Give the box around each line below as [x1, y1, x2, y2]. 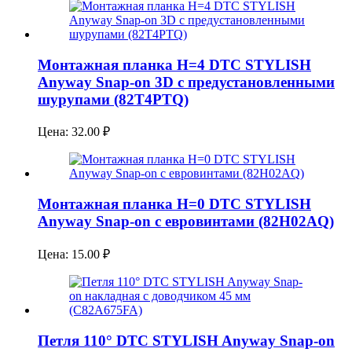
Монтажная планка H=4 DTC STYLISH [38, 56, 311, 73]
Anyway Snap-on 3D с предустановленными [38, 73, 335, 90]
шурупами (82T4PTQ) [38, 90, 189, 108]
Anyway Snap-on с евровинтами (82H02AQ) [38, 213, 334, 230]
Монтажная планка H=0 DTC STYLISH [38, 196, 311, 213]
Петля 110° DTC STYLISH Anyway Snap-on [38, 332, 335, 349]
